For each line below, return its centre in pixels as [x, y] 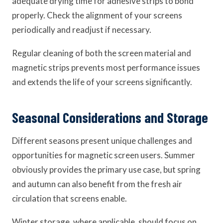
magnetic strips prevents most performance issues [106, 67]
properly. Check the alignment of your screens [97, 15]
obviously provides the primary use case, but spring [106, 169]
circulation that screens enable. [69, 198]
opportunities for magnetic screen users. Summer [104, 155]
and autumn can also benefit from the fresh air [97, 184]
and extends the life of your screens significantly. [102, 82]
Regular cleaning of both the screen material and [102, 53]
